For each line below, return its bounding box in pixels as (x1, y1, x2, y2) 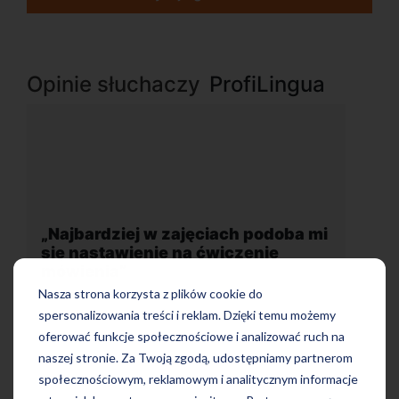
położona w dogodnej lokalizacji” (48, 252, 313, 271)
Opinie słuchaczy (27, 71, 200, 97)
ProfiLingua (209, 71, 325, 97)
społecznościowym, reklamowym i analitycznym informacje (38, 371, 358, 387)
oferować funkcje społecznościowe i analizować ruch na (38, 329, 345, 345)
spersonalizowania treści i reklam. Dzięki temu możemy (38, 307, 336, 323)
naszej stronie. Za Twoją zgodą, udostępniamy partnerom (38, 350, 353, 366)
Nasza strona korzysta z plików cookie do (38, 286, 263, 302)
